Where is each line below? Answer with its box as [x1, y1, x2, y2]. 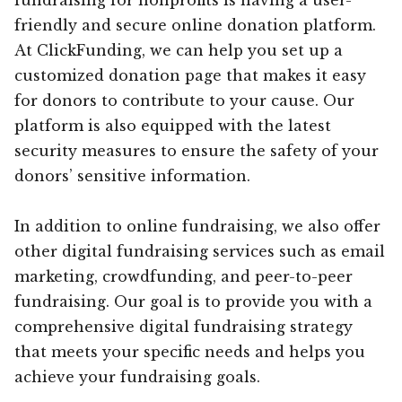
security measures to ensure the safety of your [14, 141, 379, 160]
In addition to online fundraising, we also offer [14, 216, 380, 235]
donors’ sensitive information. [14, 166, 250, 185]
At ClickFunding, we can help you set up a [14, 40, 343, 59]
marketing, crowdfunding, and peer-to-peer [14, 267, 353, 285]
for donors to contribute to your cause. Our [14, 91, 354, 109]
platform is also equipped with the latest [14, 116, 331, 135]
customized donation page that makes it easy [14, 66, 366, 84]
